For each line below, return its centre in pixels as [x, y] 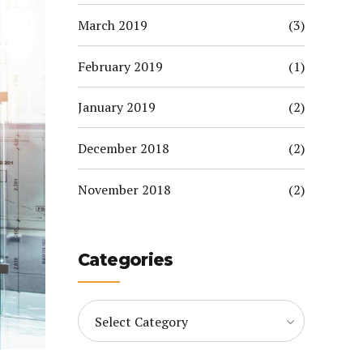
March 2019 [113, 26]
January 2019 [117, 107]
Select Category [141, 321]
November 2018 [124, 189]
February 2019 [120, 66]
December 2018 [124, 148]
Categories [126, 259]
